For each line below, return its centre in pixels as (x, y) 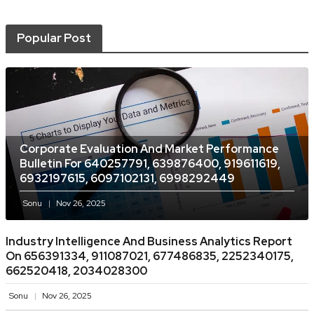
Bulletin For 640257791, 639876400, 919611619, (150, 164)
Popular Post (54, 38)
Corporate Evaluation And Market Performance (149, 149)
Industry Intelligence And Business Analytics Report (149, 242)
